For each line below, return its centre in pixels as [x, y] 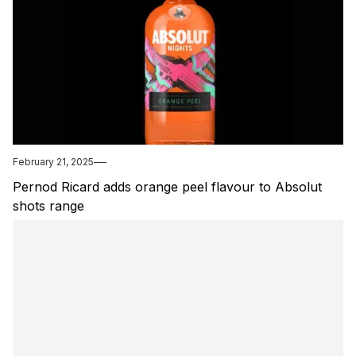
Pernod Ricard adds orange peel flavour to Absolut [167, 187]
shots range [48, 206]
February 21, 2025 [53, 162]
